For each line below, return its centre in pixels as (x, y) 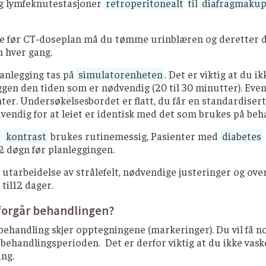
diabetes (242, 136)
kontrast (26, 136)
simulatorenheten (121, 74)
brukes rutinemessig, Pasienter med (134, 136)
